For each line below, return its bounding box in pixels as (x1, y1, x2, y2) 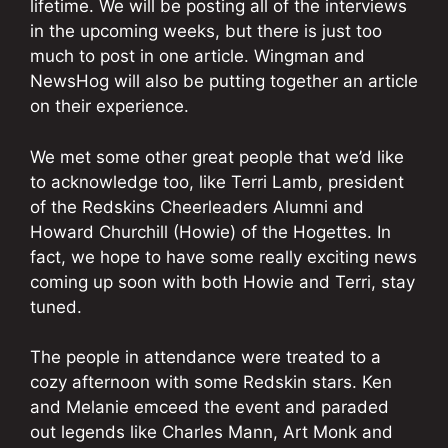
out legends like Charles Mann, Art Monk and (30, 422, 393, 443)
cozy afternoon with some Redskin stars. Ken (30, 372, 392, 393)
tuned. (30, 296, 82, 317)
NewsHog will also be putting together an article (30, 71, 418, 92)
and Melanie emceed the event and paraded (30, 397, 389, 418)
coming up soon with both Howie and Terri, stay (30, 271, 415, 292)
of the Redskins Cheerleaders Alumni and (30, 196, 364, 217)
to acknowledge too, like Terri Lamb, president (30, 171, 404, 192)
